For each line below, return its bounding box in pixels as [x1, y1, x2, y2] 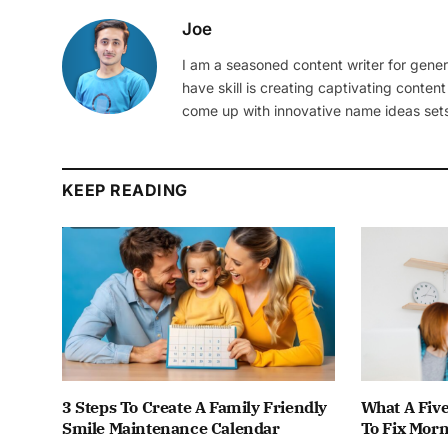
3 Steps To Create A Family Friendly [62, 396, 328, 417]
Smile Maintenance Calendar [62, 417, 280, 438]
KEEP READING [62, 180, 188, 201]
